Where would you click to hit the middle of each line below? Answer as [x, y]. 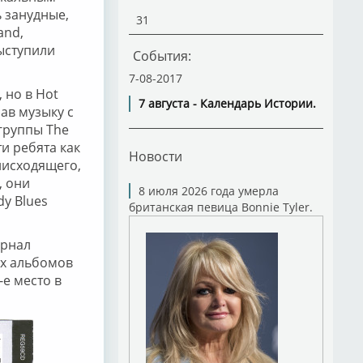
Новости [155, 156]
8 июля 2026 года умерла [208, 191]
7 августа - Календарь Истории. [227, 103]
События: [162, 56]
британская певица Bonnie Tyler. [220, 207]
